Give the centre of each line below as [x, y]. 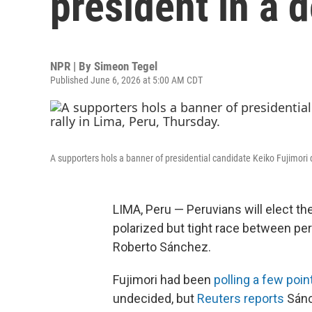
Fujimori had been [163, 280]
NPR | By [72, 66]
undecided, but [155, 298]
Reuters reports [241, 298]
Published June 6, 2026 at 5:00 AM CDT [126, 80]
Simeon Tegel [126, 66]
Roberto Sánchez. [162, 247]
